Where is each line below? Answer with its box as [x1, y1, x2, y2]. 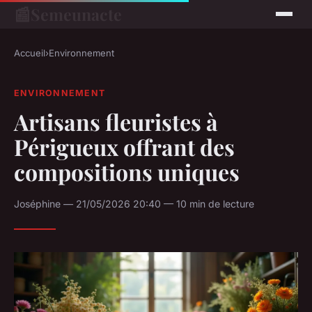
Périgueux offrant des [14, 131, 235, 162]
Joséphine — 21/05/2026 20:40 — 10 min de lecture [14, 197, 254, 210]
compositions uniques [14, 156, 240, 187]
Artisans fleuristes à [14, 106, 218, 136]
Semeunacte [31, 3, 122, 25]
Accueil [14, 47, 45, 58]
